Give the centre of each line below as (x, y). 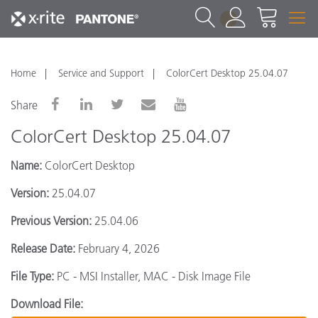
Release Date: (43, 248)
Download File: (47, 304)
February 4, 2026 (117, 248)
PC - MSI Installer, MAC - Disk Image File (152, 276)
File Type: (32, 276)
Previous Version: (51, 221)
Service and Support (101, 73)
